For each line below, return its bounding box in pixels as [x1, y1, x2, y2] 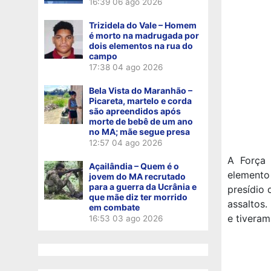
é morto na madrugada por [89, 30, 199, 41]
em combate [89, 201, 140, 212]
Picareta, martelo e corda [89, 95, 192, 106]
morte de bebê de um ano [89, 116, 193, 126]
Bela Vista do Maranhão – [89, 85, 192, 96]
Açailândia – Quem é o [89, 160, 179, 171]
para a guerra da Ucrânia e [89, 181, 197, 192]
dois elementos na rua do [89, 40, 193, 51]
